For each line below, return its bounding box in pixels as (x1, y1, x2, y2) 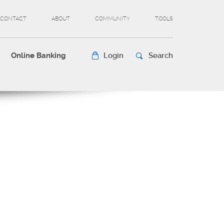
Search (148, 51, 173, 60)
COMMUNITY (95, 15, 130, 22)
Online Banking (11, 51, 66, 60)
